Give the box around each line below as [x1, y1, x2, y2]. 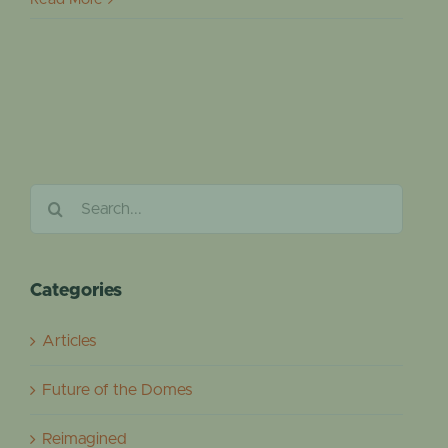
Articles [42, 332, 96, 349]
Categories [30, 282, 122, 301]
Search [29, 189, 78, 206]
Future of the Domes [42, 381, 192, 398]
